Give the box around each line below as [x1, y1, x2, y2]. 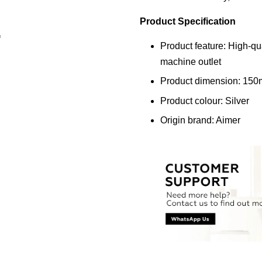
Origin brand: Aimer [160, 115, 240, 126]
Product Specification [140, 16, 236, 26]
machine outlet [160, 57, 221, 67]
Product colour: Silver [160, 95, 249, 106]
